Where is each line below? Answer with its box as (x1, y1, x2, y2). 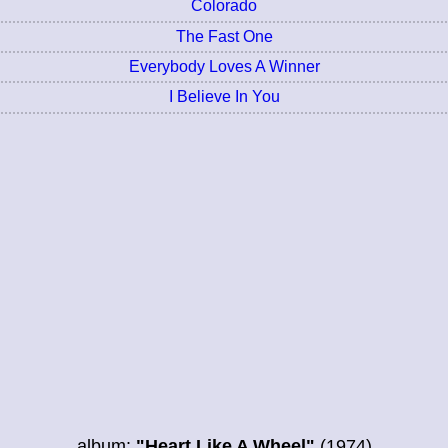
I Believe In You (168, 88, 280, 106)
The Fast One (175, 27, 273, 45)
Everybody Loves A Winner (128, 58, 320, 76)
